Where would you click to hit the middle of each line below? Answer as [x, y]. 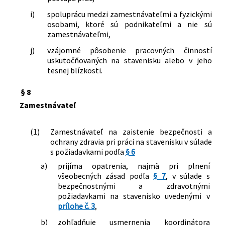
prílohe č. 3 [76, 206]
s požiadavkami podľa [88, 151]
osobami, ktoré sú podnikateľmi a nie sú [129, 24]
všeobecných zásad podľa [105, 176]
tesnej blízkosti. [75, 70]
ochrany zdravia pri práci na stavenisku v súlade [131, 141]
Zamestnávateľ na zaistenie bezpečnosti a [131, 131]
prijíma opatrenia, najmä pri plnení [134, 165]
